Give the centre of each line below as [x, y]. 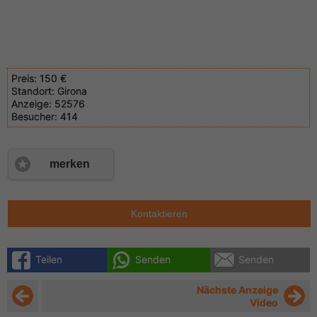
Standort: [33, 91]
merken [69, 164]
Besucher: [34, 116]
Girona [71, 91]
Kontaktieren [159, 214]
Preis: [24, 78]
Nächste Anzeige [237, 290]
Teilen [49, 260]
